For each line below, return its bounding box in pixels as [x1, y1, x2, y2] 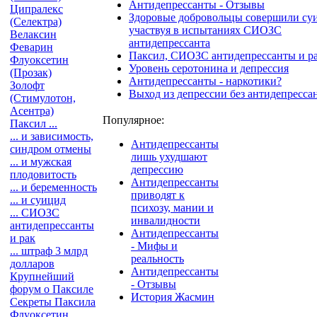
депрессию [131, 163, 183, 175]
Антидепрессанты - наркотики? [129, 74, 282, 87]
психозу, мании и [131, 201, 214, 214]
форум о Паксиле [10, 283, 93, 295]
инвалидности [131, 214, 200, 226]
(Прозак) [10, 67, 52, 79]
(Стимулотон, [10, 92, 76, 104]
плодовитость [10, 168, 76, 180]
